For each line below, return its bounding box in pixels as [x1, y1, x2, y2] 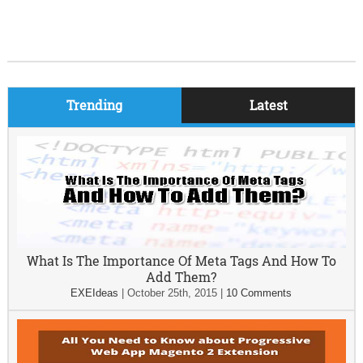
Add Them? [146, 268, 217, 285]
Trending [66, 96, 123, 113]
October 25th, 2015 [127, 287, 218, 299]
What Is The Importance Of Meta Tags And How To [26, 252, 336, 269]
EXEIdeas [70, 287, 119, 299]
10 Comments [226, 287, 293, 299]
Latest [249, 96, 288, 113]
